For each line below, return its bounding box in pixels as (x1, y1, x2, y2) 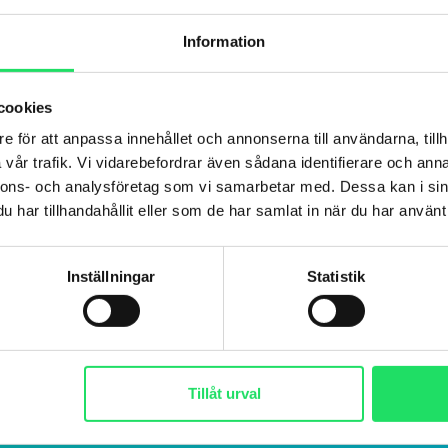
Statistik (307, 267, 365, 285)
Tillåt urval (187, 384, 261, 402)
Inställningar (66, 267, 156, 285)
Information (182, 32, 266, 50)
